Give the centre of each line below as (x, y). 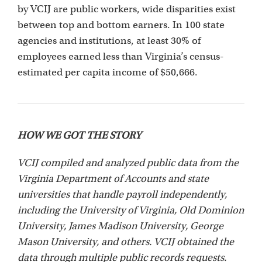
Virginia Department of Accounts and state (113, 179)
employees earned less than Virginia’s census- (121, 57)
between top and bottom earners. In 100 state (121, 25)
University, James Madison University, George (120, 226)
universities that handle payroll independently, (122, 195)
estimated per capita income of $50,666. (108, 73)
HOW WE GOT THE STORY (79, 136)
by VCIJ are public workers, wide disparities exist (127, 9)
